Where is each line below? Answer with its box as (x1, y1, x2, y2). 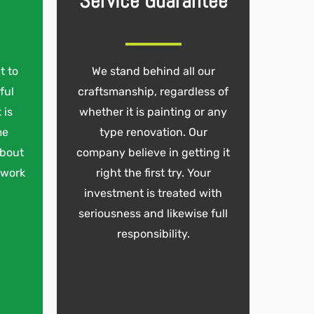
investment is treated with (84, 186, 222, 200)
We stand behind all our (91, 64, 215, 78)
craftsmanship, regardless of (78, 84, 228, 98)
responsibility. (116, 226, 190, 240)
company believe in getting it (76, 145, 230, 159)
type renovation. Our (99, 125, 207, 139)
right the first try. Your (95, 165, 211, 179)
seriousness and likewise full (78, 206, 228, 220)
